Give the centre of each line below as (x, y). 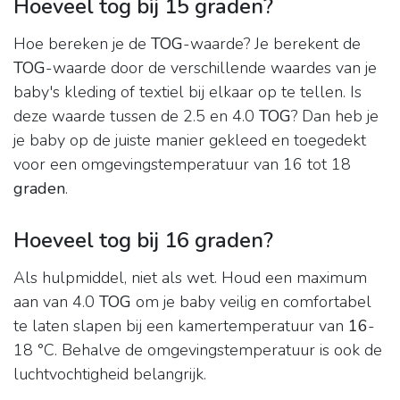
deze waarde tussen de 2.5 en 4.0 (136, 117)
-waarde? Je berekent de (272, 44)
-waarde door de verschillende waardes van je (211, 68)
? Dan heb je (335, 117)
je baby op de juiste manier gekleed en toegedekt (190, 141)
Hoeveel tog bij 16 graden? (143, 241)
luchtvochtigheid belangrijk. (110, 375)
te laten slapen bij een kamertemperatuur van (181, 326)
